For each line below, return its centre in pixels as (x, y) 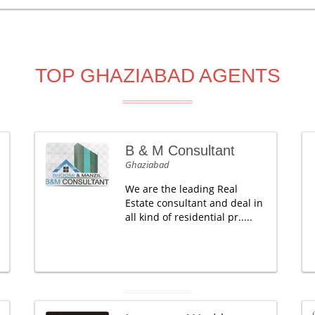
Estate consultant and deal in (194, 203)
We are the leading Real (181, 189)
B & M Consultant (180, 150)
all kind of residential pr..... (188, 217)
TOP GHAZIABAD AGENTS (157, 76)
